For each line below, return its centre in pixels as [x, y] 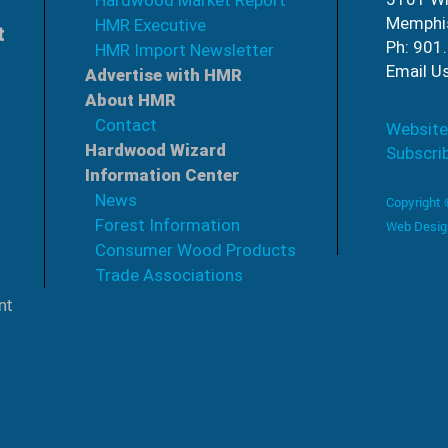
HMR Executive [150, 25]
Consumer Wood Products [195, 250]
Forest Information [167, 225]
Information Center [162, 175]
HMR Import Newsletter [184, 50]
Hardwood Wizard [155, 150]
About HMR [130, 100]
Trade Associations [169, 275]
